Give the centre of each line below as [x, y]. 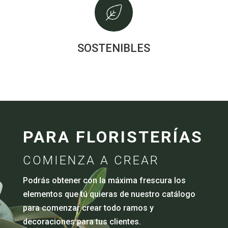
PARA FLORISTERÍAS [113, 137]
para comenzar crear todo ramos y [88, 208]
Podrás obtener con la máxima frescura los [104, 180]
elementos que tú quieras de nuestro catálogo [109, 194]
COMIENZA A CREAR [91, 160]
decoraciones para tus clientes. [83, 222]
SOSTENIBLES [114, 48]
